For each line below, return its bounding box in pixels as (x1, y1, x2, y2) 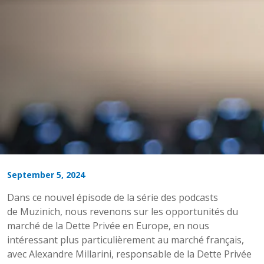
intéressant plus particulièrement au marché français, (7, 233, 244, 247)
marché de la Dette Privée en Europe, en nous (7, 219, 209, 233)
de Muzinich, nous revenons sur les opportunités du (7, 205, 238, 219)
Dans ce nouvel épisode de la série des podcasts (7, 191, 218, 204)
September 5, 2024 (7, 169, 85, 181)
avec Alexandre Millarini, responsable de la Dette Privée (7, 247, 252, 261)
